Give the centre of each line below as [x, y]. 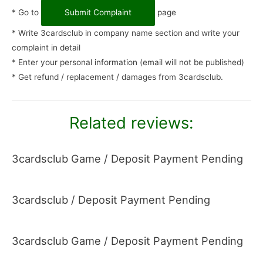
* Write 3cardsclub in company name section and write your [126, 33]
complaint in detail [46, 47]
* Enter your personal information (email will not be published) [128, 62]
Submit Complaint [98, 12]
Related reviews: [131, 122]
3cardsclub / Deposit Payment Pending [111, 199]
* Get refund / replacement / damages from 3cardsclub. [117, 77]
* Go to [26, 12]
